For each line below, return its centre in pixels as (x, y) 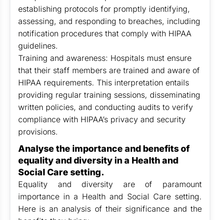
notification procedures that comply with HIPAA (105, 33)
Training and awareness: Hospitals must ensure (105, 58)
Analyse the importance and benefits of (104, 149)
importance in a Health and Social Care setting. (110, 196)
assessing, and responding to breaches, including (109, 21)
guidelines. (38, 46)
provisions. (38, 132)
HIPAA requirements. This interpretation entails (104, 82)
